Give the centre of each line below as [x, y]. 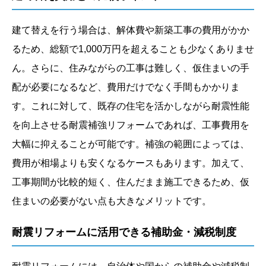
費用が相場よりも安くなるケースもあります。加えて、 [131, 163]
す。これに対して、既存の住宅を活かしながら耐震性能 [131, 106]
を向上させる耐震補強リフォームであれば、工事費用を [131, 125]
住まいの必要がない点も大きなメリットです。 [112, 201]
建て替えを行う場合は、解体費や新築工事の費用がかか [131, 30]
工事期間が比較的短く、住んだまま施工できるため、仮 [131, 182]
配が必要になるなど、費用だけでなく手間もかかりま [126, 87]
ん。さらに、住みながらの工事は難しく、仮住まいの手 [131, 68]
